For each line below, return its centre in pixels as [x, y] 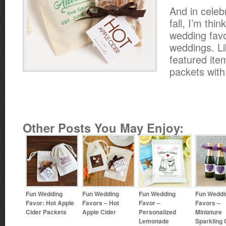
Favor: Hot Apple [50, 203]
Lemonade [154, 221]
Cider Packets [46, 212]
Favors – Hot [101, 203]
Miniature [209, 212]
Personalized [157, 212]
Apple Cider [99, 212]
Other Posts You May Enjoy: [103, 128]
